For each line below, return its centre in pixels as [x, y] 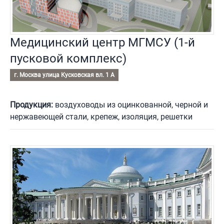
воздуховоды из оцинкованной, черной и [130, 105]
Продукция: [31, 105]
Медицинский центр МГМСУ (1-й [102, 43]
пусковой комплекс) [68, 59]
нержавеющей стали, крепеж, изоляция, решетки [101, 117]
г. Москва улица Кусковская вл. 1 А [64, 75]
